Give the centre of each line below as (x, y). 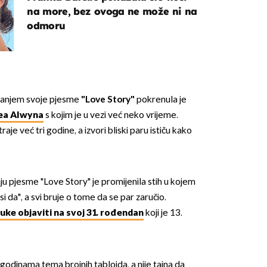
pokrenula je (160, 100)
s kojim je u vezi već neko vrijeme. (111, 115)
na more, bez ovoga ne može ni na (112, 11)
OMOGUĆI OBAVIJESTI (133, 107)
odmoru (46, 25)
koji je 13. (163, 213)
